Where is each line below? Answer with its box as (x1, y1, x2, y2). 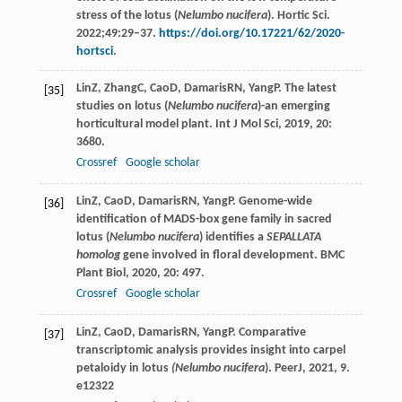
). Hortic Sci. (267, 9, 330, 23)
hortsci (75, 45, 113, 59)
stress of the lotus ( (75, 9, 178, 23)
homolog (75, 249, 120, 263)
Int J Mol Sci (214, 118, 278, 132)
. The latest (277, 82, 336, 96)
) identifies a (198, 231, 267, 245)
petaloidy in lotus (75, 362, 171, 376)
